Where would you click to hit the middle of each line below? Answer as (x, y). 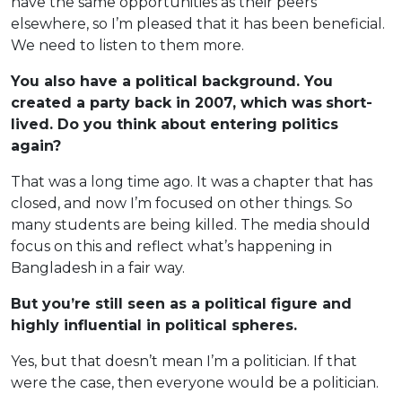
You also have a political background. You (172, 81)
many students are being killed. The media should (191, 224)
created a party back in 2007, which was (166, 102)
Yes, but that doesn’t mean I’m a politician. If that (184, 361)
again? (38, 145)
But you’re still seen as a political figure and (181, 303)
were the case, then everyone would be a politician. (195, 382)
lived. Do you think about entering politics (175, 124)
